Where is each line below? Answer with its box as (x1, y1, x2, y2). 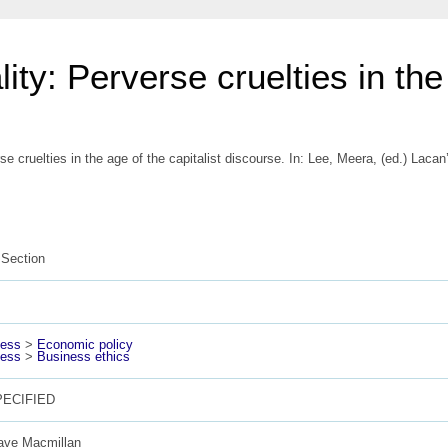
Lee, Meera (308, 151, 373, 166)
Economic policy (37, 336, 134, 352)
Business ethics (37, 348, 131, 364)
